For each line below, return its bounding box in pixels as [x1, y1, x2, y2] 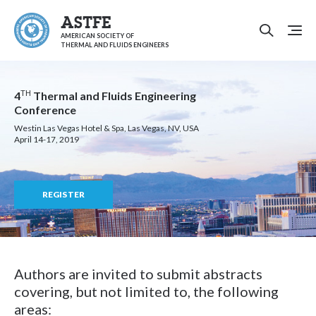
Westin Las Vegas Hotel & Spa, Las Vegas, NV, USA [14, 123, 199, 133]
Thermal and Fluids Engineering [31, 89, 196, 102]
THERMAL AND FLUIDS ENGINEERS [61, 41, 169, 49]
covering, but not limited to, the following [14, 283, 279, 300]
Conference [14, 103, 76, 116]
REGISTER [42, 189, 85, 200]
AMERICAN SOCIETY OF [61, 32, 134, 39]
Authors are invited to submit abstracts [14, 265, 262, 282]
